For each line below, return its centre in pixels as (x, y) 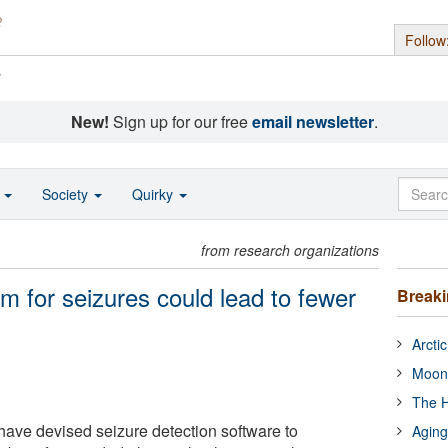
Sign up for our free (180, 121)
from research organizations (290, 250)
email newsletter (312, 121)
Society (67, 194)
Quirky (154, 194)
